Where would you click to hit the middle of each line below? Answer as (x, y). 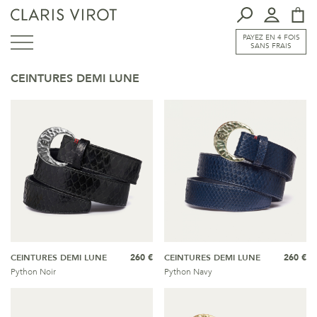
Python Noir (33, 272)
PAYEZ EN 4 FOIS (271, 38)
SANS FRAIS (271, 46)
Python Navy (188, 272)
